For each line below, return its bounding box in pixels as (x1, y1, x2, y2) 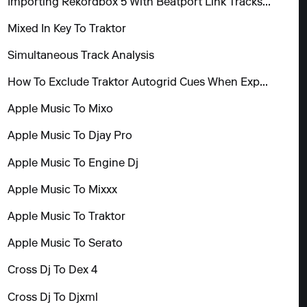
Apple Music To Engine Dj (8, 158, 139, 169)
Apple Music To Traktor (8, 212, 126, 223)
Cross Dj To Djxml (8, 292, 99, 304)
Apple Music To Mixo (8, 104, 114, 116)
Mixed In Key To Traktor (8, 23, 127, 35)
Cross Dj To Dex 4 (8, 265, 98, 277)
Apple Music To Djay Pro (8, 131, 133, 143)
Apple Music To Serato (8, 238, 123, 250)
